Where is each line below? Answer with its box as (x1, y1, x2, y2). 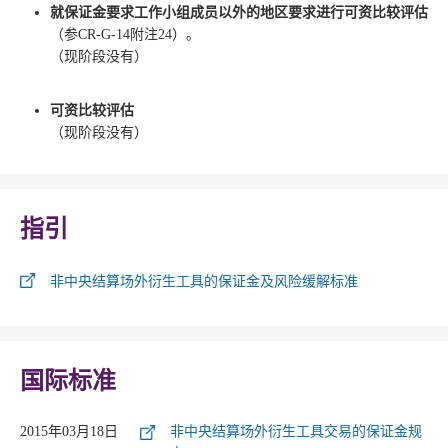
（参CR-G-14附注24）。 (50, 27, 200, 42)
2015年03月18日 (20, 424, 118, 439)
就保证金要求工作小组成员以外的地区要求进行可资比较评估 (50, 5, 428, 20)
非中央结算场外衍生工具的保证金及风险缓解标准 (50, 274, 358, 289)
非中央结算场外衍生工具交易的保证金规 (170, 424, 422, 439)
